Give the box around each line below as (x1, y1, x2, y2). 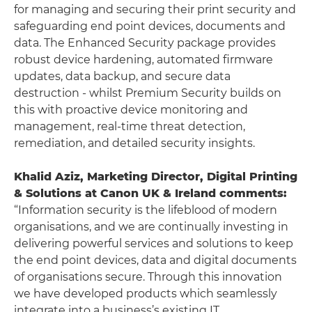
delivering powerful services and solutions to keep (14, 237, 293, 250)
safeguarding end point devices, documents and (14, 19, 286, 33)
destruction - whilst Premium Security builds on (14, 86, 281, 100)
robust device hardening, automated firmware (14, 53, 273, 66)
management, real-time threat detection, (14, 120, 245, 133)
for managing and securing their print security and (14, 3, 296, 16)
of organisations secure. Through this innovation (14, 270, 282, 283)
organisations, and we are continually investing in (14, 220, 288, 233)
